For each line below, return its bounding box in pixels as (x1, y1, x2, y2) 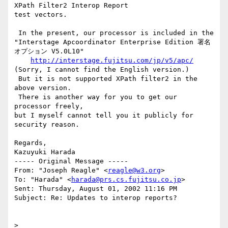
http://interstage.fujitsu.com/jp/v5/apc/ (31, 56, 193, 65)
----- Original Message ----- (14, 157, 128, 165)
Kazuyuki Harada (14, 148, 75, 156)
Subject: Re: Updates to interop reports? (14, 194, 177, 202)
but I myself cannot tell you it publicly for (14, 111, 193, 120)
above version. (14, 84, 71, 92)
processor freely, (14, 102, 83, 110)
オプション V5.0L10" (14, 47, 84, 55)
